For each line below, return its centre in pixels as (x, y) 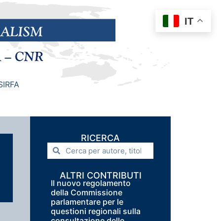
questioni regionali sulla (96, 211)
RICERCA (100, 138)
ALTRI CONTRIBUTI (100, 175)
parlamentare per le (87, 202)
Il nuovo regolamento (91, 183)
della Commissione (87, 192)
